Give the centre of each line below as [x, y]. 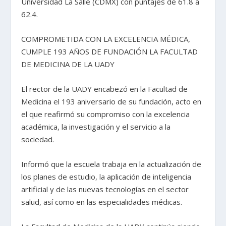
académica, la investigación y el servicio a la [96, 127]
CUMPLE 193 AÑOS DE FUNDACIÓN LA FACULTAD [110, 52]
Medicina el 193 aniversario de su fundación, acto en [111, 102]
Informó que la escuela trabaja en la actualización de [111, 164]
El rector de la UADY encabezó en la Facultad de [105, 89]
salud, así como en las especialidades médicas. [102, 202]
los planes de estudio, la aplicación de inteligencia [106, 177]
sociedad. [38, 139]
